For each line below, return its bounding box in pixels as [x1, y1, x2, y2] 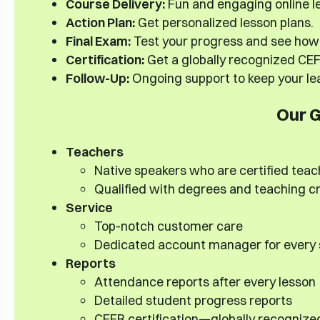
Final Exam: [65, 33, 131, 49]
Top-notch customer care [94, 217, 243, 234]
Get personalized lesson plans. [134, 14, 314, 31]
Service [65, 199, 113, 215]
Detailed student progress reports [94, 291, 292, 308]
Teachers [65, 143, 124, 159]
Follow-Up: [65, 70, 129, 86]
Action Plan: [65, 14, 135, 31]
